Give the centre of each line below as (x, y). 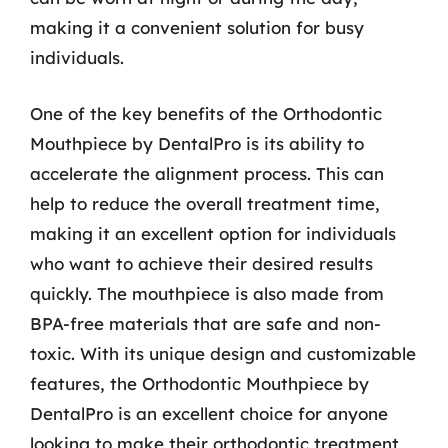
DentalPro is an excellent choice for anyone (209, 413)
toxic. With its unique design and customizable (223, 353)
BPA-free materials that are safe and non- (205, 323)
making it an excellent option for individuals (213, 233)
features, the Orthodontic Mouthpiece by (199, 383)
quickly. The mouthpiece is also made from (207, 293)
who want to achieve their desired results (201, 263)
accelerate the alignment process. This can (207, 173)
